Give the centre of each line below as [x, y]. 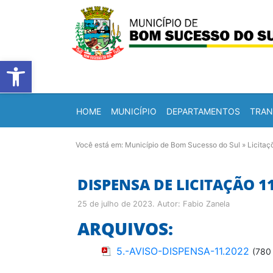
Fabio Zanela [206, 204]
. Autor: [168, 204]
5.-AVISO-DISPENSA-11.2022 [183, 251]
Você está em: [100, 145]
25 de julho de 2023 [115, 204]
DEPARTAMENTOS [203, 111]
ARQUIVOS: [125, 229]
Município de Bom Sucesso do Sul [183, 145]
